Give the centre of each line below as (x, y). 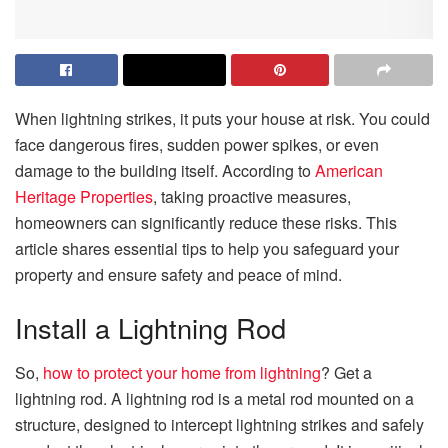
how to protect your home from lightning (182, 373)
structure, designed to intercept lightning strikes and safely (219, 425)
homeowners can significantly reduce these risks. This (206, 222)
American (349, 170)
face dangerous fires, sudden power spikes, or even (197, 144)
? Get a (346, 373)
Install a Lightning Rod (150, 328)
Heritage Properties (84, 196)
